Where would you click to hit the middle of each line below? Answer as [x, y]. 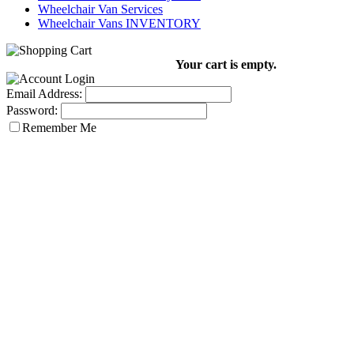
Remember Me [59, 128]
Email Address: [44, 94]
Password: [32, 110]
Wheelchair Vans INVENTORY [119, 23]
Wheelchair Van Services [100, 9]
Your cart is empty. [226, 64]
